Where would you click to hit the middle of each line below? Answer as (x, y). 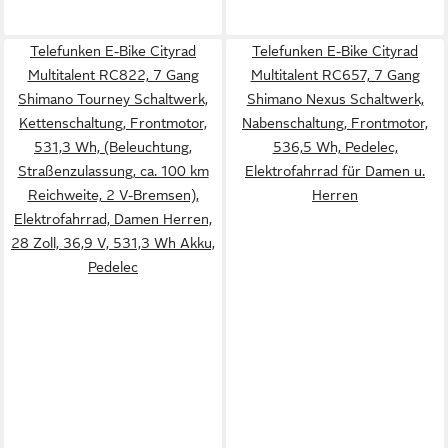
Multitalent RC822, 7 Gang (113, 75)
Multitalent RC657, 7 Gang (335, 75)
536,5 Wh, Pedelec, (335, 147)
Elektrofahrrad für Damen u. (335, 171)
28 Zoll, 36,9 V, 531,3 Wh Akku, (113, 243)
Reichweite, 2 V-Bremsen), (113, 195)
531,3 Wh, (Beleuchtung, (113, 147)
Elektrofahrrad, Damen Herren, (113, 219)
